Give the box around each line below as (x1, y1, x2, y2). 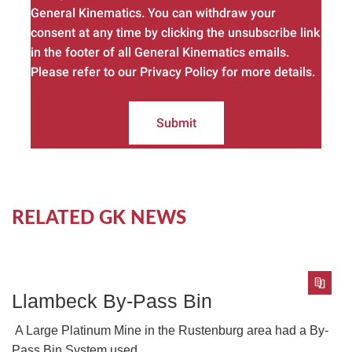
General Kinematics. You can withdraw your (31, 5, 276, 20)
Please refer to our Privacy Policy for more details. (31, 64, 315, 79)
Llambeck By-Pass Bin (12, 289, 212, 312)
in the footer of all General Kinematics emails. (31, 44, 289, 60)
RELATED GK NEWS (12, 208, 186, 228)
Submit (156, 115, 196, 130)
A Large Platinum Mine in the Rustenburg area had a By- (12, 323, 328, 337)
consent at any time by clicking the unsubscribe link (31, 24, 320, 40)
